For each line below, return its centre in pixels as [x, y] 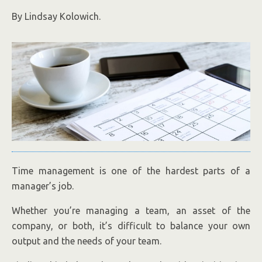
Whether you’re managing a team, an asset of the [131, 210]
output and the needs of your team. [87, 241]
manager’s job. [43, 186]
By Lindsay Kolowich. [56, 16]
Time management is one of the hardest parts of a [131, 170]
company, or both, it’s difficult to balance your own [131, 225]
